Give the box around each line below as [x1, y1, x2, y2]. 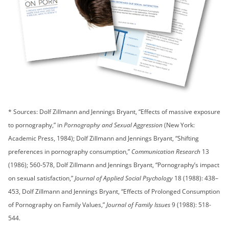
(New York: [163, 121, 195, 130]
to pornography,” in [8, 121, 64, 130]
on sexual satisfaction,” [8, 174, 75, 183]
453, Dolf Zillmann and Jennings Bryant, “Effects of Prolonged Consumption [8, 187, 220, 196]
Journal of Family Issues [106, 200, 170, 210]
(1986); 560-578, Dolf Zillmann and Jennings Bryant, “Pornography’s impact [8, 161, 219, 170]
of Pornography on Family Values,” [8, 200, 106, 210]
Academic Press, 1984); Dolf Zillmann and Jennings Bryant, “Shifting [8, 134, 199, 143]
